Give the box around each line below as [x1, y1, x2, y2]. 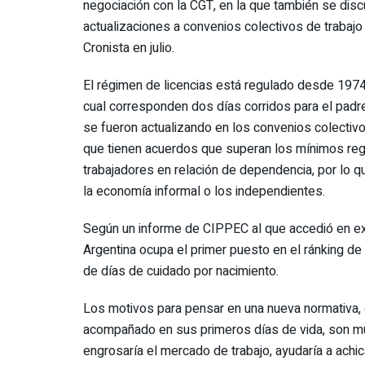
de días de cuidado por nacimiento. [83, 262, 279, 282]
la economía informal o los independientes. [83, 182, 325, 202]
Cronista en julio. [83, 38, 174, 59]
